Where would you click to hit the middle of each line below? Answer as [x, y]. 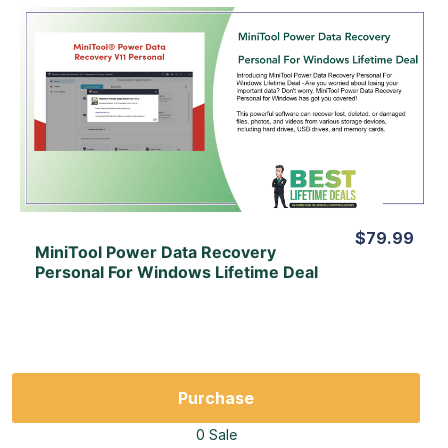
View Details [224, 86]
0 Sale [216, 434]
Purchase [216, 397]
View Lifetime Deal [224, 131]
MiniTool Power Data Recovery [155, 251]
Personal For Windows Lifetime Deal [176, 271]
